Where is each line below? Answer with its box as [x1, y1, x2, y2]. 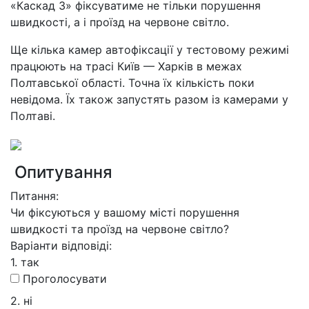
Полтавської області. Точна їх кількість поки [10, 76, 255, 90]
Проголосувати [19, 272, 107, 286]
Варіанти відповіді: [10, 239, 112, 252]
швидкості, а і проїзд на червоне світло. [10, 15, 229, 29]
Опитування [10, 162, 112, 182]
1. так [10, 255, 39, 269]
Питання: [10, 189, 59, 203]
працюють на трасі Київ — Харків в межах [10, 59, 242, 73]
